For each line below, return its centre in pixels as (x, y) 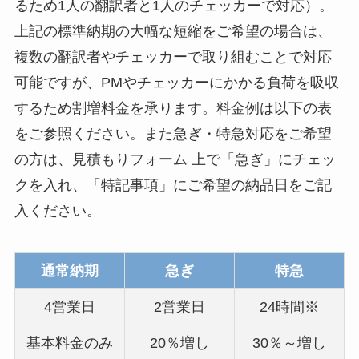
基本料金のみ (69, 343)
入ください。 (57, 210)
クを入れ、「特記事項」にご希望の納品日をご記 (173, 185)
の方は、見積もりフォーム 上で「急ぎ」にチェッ (175, 159)
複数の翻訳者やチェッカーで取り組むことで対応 (173, 56)
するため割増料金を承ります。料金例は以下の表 (173, 108)
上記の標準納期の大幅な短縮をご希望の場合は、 (173, 31)
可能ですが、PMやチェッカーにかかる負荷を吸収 (176, 82)
